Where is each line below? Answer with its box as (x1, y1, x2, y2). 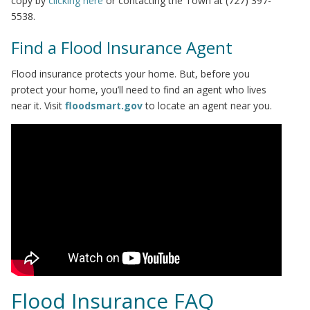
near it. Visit (11, 99, 65, 112)
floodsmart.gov (65, 99, 143, 112)
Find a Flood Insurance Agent (11, 36, 232, 59)
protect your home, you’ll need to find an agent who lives (11, 83, 266, 96)
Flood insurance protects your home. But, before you (11, 67, 250, 80)
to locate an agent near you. (143, 99, 272, 112)
